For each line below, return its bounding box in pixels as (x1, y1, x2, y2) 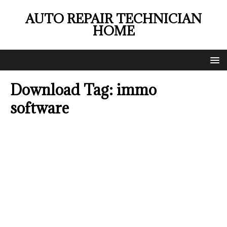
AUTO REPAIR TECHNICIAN (25, 10, 202, 27)
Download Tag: (10, 80, 117, 99)
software (10, 98, 69, 118)
